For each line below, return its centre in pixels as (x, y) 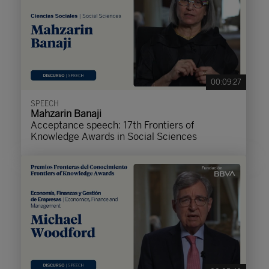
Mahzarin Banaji (66, 114)
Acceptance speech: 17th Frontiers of (112, 125)
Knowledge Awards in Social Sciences (114, 137)
